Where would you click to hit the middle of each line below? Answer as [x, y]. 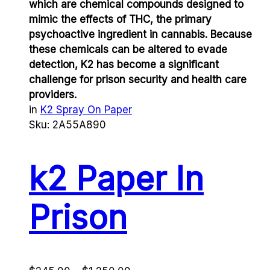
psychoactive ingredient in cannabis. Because [140, 35]
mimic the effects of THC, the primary [120, 20]
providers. [53, 95]
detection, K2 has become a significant [124, 65]
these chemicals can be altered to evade [128, 50]
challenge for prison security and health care [138, 80]
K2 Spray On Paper [86, 110]
